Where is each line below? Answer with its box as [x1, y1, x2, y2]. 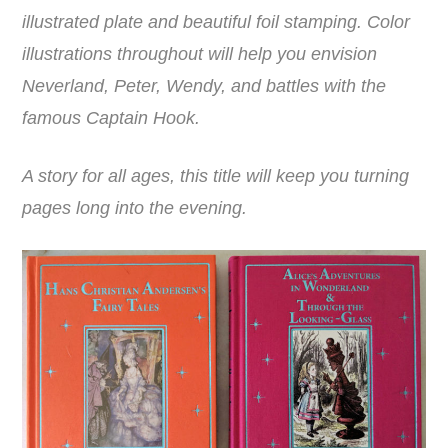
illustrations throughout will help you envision [22, 44, 378, 65]
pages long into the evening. [22, 198, 248, 219]
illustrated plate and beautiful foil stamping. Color [22, 12, 411, 33]
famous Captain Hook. [22, 108, 201, 129]
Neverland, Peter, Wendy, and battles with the [22, 76, 387, 97]
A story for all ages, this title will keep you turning [22, 166, 410, 187]
